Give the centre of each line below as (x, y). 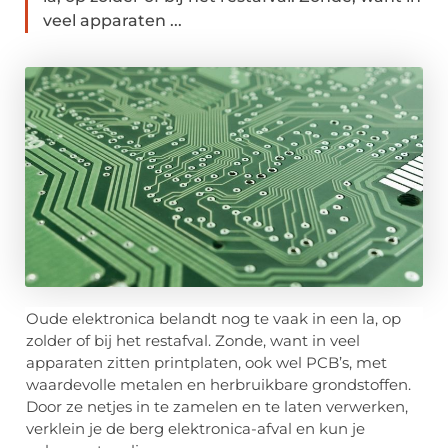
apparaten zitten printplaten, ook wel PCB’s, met (206, 363)
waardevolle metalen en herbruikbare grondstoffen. (218, 385)
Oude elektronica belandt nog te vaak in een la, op (213, 319)
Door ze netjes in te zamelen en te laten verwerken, (217, 407)
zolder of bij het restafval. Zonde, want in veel (193, 341)
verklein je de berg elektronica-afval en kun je (195, 429)
